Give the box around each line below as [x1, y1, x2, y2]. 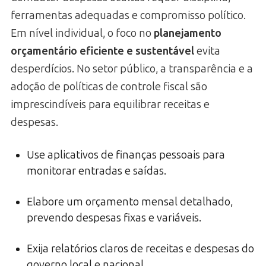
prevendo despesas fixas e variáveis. [27, 211, 201, 225]
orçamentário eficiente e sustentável [11, 45, 194, 58]
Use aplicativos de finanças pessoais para [27, 148, 225, 162]
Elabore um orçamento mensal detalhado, [27, 195, 233, 209]
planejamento [154, 27, 221, 40]
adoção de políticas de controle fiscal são [11, 80, 207, 94]
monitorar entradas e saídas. [27, 164, 166, 178]
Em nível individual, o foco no [11, 27, 154, 40]
